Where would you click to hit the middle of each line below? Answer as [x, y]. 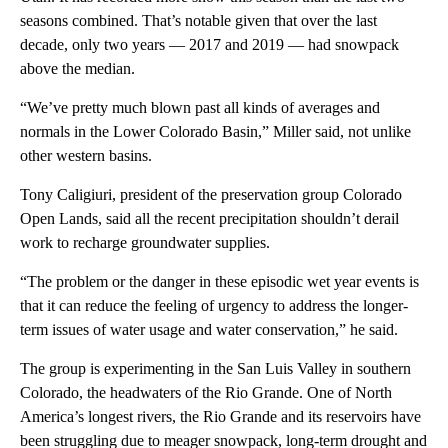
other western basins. [86, 155]
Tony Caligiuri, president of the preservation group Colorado [211, 194]
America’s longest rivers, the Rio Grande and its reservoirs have [220, 416]
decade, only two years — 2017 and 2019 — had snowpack [209, 44]
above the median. [77, 68]
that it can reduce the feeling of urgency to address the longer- [214, 305]
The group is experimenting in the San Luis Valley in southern [215, 368]
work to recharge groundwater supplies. [145, 242]
